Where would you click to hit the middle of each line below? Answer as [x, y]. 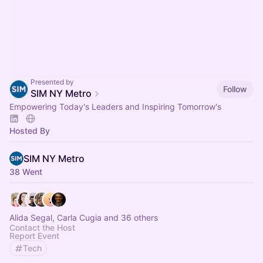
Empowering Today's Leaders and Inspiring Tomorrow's [115, 107]
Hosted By [30, 131]
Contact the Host [42, 227]
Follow [235, 89]
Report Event [34, 236]
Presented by [52, 82]
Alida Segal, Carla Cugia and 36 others [84, 218]
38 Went [26, 172]
